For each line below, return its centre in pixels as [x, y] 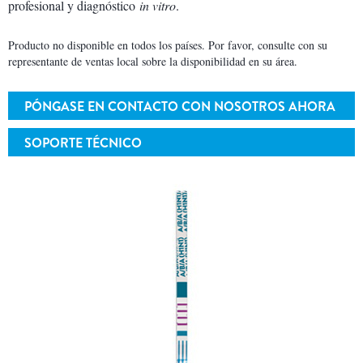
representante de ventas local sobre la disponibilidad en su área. [153, 61]
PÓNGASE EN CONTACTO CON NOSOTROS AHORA [180, 107]
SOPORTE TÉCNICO [83, 143]
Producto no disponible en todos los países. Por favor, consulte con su [168, 45]
